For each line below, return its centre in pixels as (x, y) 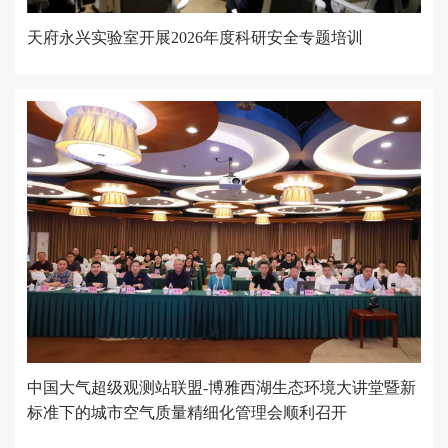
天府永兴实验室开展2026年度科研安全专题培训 (195, 37)
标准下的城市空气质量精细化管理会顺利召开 (187, 413)
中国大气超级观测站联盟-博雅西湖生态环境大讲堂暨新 (221, 388)
